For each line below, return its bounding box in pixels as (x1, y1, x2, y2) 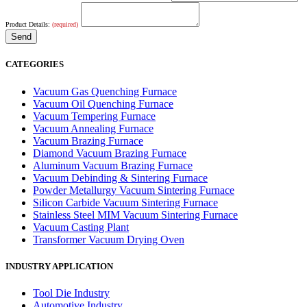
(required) (52, 21, 78, 29)
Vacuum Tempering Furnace (33, 110, 156, 122)
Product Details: (5, 21, 52, 29)
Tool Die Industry (33, 287, 110, 299)
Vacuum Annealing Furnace (33, 122, 153, 134)
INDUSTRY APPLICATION (5, 260, 113, 271)
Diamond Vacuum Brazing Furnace (33, 147, 186, 159)
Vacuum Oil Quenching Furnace (33, 97, 173, 110)
